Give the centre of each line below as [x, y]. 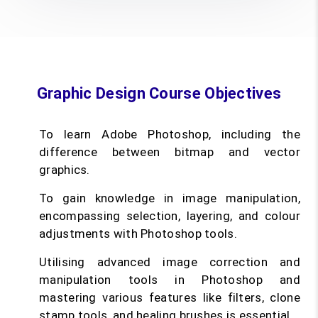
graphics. [65, 170]
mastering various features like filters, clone [170, 298]
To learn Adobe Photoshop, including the [170, 135]
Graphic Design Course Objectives [159, 94]
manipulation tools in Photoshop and [170, 280]
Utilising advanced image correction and [170, 262]
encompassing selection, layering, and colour [170, 216]
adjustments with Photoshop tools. [138, 234]
